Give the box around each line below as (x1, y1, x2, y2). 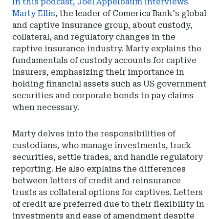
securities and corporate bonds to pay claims (12, 91, 194, 100)
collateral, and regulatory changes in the (12, 32, 175, 42)
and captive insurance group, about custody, (12, 21, 193, 30)
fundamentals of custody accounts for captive (12, 56, 197, 65)
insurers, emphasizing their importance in (12, 67, 184, 77)
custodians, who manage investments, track (12, 141, 191, 150)
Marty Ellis (12, 9, 55, 18)
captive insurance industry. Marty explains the (12, 44, 201, 53)
